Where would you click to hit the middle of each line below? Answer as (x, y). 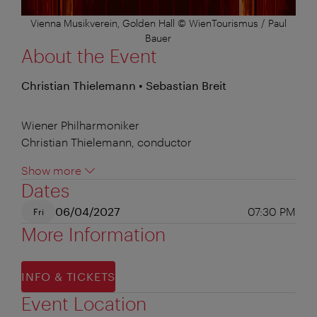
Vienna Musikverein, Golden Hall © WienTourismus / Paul (158, 23)
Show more (51, 170)
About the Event (89, 55)
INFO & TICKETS (69, 276)
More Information (93, 234)
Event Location (84, 303)
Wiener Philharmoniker (80, 125)
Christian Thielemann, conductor (106, 142)
